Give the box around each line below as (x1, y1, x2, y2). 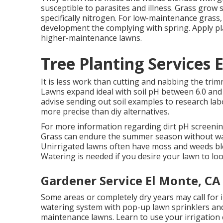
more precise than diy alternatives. (41, 106, 169, 117)
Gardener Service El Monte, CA (41, 172, 221, 189)
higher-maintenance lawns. (41, 32, 142, 43)
